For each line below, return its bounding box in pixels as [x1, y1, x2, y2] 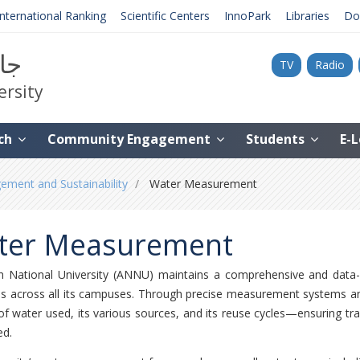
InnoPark [224, 8, 271, 23]
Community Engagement [47, 130, 214, 148]
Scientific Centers [121, 8, 210, 23]
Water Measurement [146, 176, 257, 191]
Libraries [285, 8, 329, 23]
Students [246, 130, 308, 148]
